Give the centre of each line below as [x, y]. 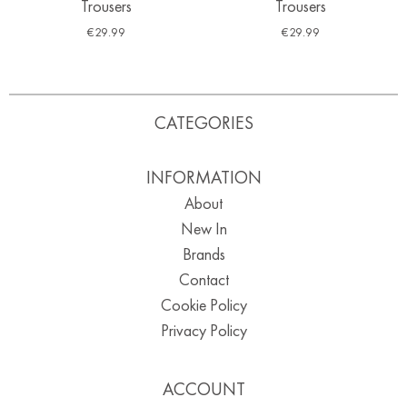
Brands [203, 253]
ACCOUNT [203, 388]
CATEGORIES [203, 122]
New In [203, 228]
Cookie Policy [203, 304]
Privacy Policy [203, 330]
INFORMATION [203, 177]
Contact [203, 279]
